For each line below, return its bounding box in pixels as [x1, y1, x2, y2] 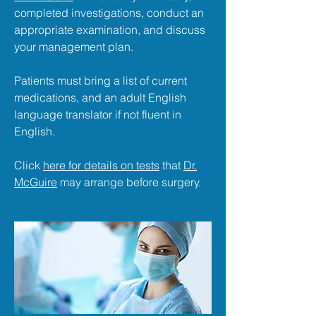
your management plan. [14, 39, 133, 54]
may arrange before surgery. [57, 175, 201, 189]
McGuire [14, 175, 57, 189]
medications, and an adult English [14, 90, 186, 104]
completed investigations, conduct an [14, 6, 204, 20]
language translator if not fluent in [14, 107, 181, 121]
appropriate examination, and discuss [14, 23, 205, 37]
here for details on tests [43, 158, 159, 172]
